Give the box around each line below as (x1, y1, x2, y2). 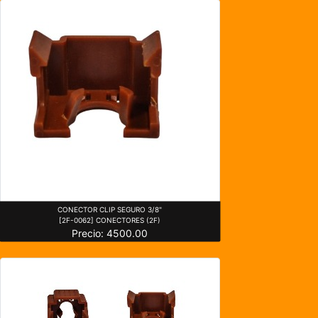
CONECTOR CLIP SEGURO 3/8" (57, 204, 163, 214)
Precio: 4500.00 (72, 226, 148, 239)
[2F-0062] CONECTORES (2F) (59, 215, 161, 224)
